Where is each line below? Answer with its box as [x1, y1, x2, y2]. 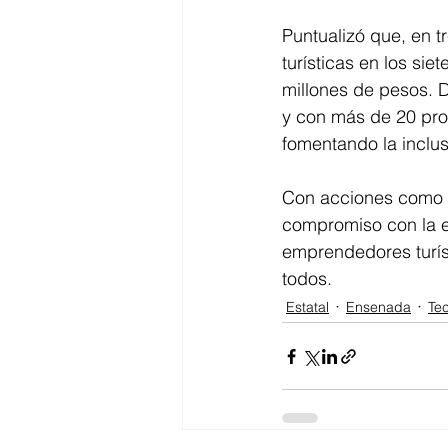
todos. [282, 267, 332, 291]
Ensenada [346, 297, 411, 316]
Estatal [286, 297, 329, 316]
